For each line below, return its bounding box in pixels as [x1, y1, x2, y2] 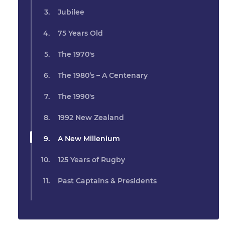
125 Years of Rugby [58, 155, 125, 165]
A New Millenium [58, 134, 120, 144]
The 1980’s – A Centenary [58, 71, 148, 80]
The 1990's [58, 92, 94, 101]
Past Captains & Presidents [58, 176, 157, 186]
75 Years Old [58, 29, 103, 38]
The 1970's [58, 50, 94, 59]
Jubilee [58, 8, 84, 17]
